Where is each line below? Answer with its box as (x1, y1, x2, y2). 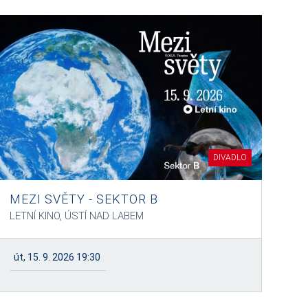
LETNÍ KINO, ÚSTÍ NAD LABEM (9, 210, 144, 222)
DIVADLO (212, 153, 247, 162)
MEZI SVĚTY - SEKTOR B (9, 192, 158, 206)
